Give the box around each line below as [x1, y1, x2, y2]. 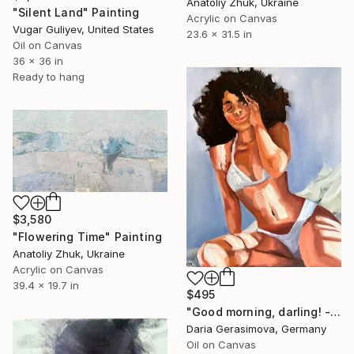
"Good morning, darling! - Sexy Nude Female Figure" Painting [330, 305, 341, 319]
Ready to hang [13, 70, 85, 83]
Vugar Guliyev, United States [13, 22, 154, 36]
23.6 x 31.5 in [186, 27, 252, 40]
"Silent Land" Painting [13, 5, 140, 19]
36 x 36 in [13, 54, 63, 67]
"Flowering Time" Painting [13, 230, 162, 244]
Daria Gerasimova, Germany [186, 322, 326, 336]
